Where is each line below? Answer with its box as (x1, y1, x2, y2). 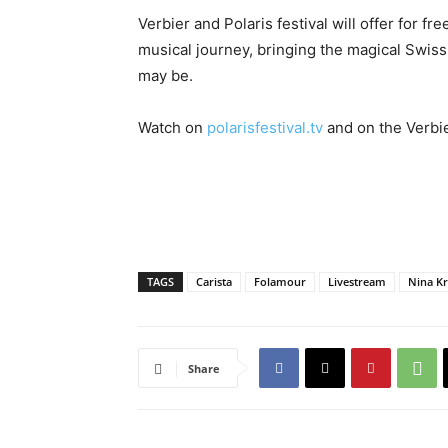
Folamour (254, 274, 306, 289)
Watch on (138, 118, 207, 137)
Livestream (328, 274, 386, 289)
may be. (138, 66, 193, 85)
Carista (196, 274, 232, 289)
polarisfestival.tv (207, 118, 327, 137)
